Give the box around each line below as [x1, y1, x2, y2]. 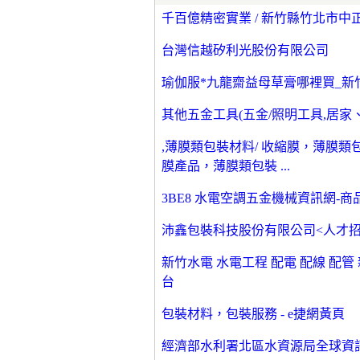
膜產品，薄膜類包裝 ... [162, 158, 290, 173]
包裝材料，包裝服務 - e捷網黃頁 [162, 306, 345, 321]
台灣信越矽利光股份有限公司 [162, 43, 329, 57]
